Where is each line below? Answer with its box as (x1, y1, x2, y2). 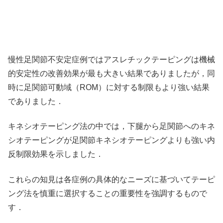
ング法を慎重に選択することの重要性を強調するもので (8, 189, 207, 198)
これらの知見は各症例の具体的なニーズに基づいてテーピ (8, 175, 215, 184)
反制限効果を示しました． (8, 150, 104, 159)
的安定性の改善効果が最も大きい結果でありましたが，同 (8, 69, 215, 78)
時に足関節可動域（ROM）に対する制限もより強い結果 (8, 83, 210, 92)
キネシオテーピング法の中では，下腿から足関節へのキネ (8, 122, 215, 131)
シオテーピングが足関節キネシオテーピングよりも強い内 (8, 136, 215, 145)
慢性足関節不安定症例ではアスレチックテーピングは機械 (8, 55, 215, 64)
